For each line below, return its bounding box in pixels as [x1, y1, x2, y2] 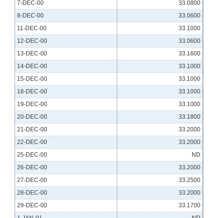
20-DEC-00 [17, 113, 47, 121]
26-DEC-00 [17, 164, 47, 171]
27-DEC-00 [17, 177, 47, 184]
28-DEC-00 [17, 189, 47, 197]
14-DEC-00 [17, 63, 47, 70]
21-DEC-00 [17, 126, 47, 133]
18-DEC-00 [17, 88, 47, 95]
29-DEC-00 [17, 202, 47, 209]
